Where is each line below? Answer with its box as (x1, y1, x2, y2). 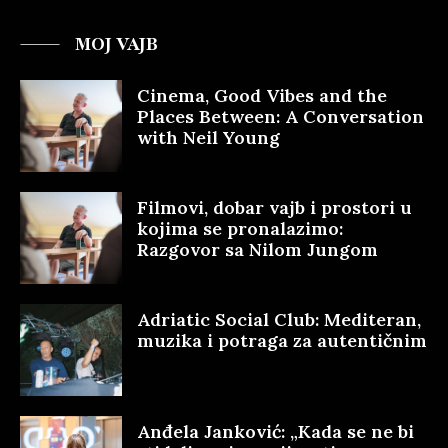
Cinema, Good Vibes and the (137, 84, 387, 108)
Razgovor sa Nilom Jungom (137, 238, 378, 262)
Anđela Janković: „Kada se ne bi (137, 419, 414, 443)
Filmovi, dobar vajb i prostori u (137, 196, 412, 220)
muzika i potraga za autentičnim (137, 328, 427, 352)
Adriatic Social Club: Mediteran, (137, 307, 421, 331)
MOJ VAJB (75, 32, 158, 57)
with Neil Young (137, 126, 280, 150)
